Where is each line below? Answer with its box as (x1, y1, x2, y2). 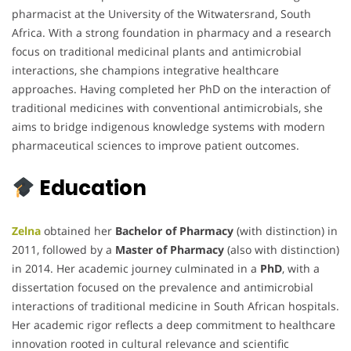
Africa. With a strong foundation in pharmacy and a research (12, 24, 331, 40)
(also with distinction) (224, 241, 339, 257)
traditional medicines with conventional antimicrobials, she (12, 100, 323, 115)
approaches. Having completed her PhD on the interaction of (12, 81, 331, 96)
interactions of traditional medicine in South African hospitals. (12, 298, 339, 313)
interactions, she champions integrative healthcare (12, 62, 279, 78)
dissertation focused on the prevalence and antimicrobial (12, 279, 313, 295)
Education (34, 173, 147, 202)
